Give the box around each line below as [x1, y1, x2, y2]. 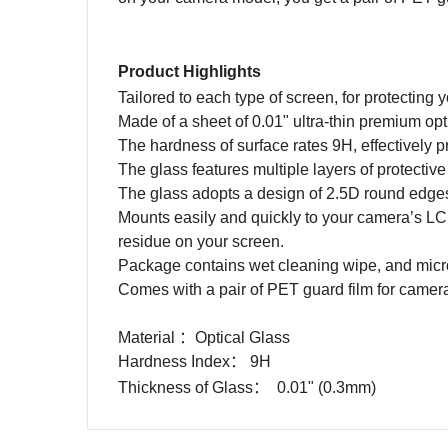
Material [118, 329, 179, 346]
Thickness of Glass [118, 379, 253, 396]
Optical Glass [195, 329, 290, 346]
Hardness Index [118, 353, 230, 370]
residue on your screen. [118, 233, 288, 250]
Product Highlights [118, 63, 261, 80]
